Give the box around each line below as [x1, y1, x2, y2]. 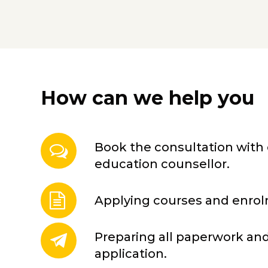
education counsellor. [95, 157, 230, 172]
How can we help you [41, 86, 254, 110]
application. [95, 246, 167, 261]
